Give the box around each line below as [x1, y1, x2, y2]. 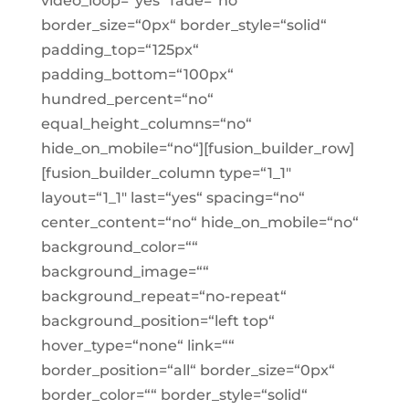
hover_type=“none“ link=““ [40, 337, 235, 354]
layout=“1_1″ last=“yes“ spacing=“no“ [40, 189, 305, 206]
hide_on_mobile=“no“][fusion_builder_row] [40, 140, 354, 157]
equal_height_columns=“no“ [40, 115, 252, 132]
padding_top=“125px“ [40, 41, 199, 58]
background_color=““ [40, 238, 198, 256]
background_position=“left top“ [40, 312, 275, 330]
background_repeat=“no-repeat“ [40, 288, 287, 305]
